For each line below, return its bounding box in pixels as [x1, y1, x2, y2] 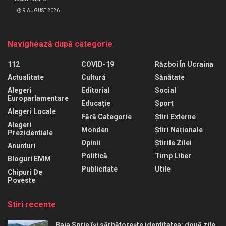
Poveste [8, 176, 35, 185]
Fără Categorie [81, 112, 132, 121]
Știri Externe [155, 112, 196, 121]
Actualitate [8, 73, 44, 82]
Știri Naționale [155, 126, 203, 134]
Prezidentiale [8, 129, 53, 137]
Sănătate [155, 73, 185, 82]
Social [155, 86, 176, 95]
